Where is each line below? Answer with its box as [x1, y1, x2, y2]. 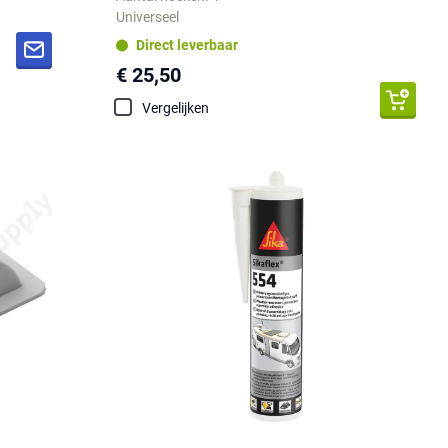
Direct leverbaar [136, 37, 239, 54]
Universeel [116, 8, 180, 25]
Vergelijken [142, 99, 210, 116]
